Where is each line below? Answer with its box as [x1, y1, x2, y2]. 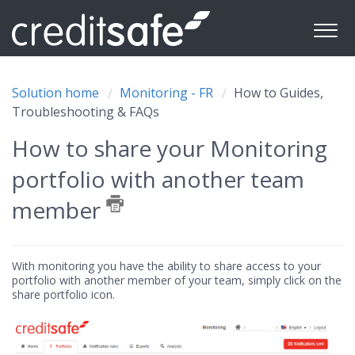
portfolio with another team [12, 164, 304, 194]
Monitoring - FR [120, 84, 213, 101]
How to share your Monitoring [12, 133, 327, 163]
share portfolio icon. [12, 287, 115, 302]
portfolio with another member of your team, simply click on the [12, 273, 342, 288]
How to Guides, [234, 84, 323, 101]
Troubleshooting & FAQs [12, 103, 159, 120]
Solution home [12, 84, 102, 101]
